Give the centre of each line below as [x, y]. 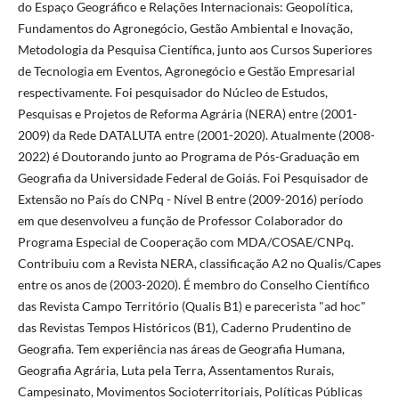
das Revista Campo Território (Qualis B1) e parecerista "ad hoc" [191, 306]
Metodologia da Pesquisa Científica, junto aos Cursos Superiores [195, 50]
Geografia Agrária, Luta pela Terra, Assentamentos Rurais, [175, 370]
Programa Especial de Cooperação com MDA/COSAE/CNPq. [185, 242]
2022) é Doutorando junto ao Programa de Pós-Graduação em [188, 157]
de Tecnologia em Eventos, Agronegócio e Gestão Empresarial [186, 71]
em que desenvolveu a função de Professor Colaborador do [180, 221]
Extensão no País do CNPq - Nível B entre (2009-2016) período [190, 199]
